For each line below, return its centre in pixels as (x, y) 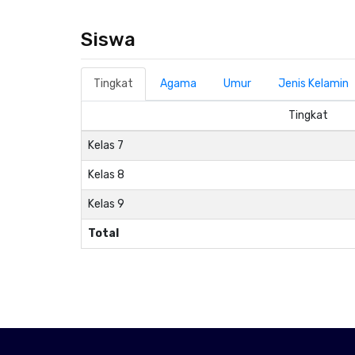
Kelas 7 (106, 145)
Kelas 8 (106, 175)
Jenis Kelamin (313, 84)
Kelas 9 (106, 204)
